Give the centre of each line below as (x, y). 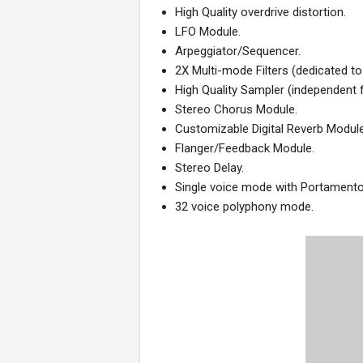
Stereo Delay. (209, 168)
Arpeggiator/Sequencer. (238, 51)
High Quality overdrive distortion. (261, 12)
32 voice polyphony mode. (244, 207)
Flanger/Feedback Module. (245, 148)
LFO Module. (208, 32)
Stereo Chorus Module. (236, 109)
